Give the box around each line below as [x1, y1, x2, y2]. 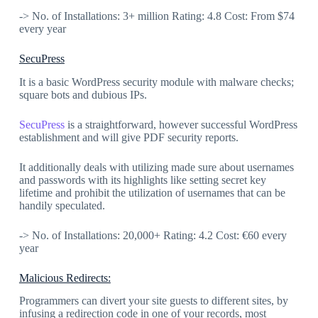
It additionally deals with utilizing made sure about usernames [18, 160, 294, 173]
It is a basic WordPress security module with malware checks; [18, 75, 294, 88]
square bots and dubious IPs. [18, 88, 147, 101]
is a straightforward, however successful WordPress [64, 118, 297, 131]
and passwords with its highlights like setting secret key [18, 173, 266, 186]
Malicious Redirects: [18, 271, 111, 284]
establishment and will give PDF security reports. [18, 131, 238, 143]
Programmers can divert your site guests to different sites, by [18, 295, 288, 307]
